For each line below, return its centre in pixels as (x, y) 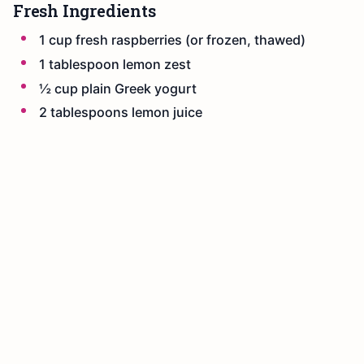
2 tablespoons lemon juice (121, 113)
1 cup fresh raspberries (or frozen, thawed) (172, 40)
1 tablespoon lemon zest (115, 64)
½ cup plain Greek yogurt (118, 88)
